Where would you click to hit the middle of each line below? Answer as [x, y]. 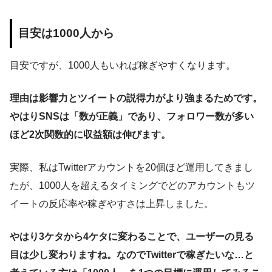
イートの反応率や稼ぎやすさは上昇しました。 [112, 203]
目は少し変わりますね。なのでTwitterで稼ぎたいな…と [132, 254]
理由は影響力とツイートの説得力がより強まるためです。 [136, 98]
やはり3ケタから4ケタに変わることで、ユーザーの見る [132, 236]
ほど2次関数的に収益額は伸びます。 [90, 134]
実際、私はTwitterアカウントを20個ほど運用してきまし [131, 167]
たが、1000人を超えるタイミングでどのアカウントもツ [132, 185]
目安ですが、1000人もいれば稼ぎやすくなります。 [123, 65]
